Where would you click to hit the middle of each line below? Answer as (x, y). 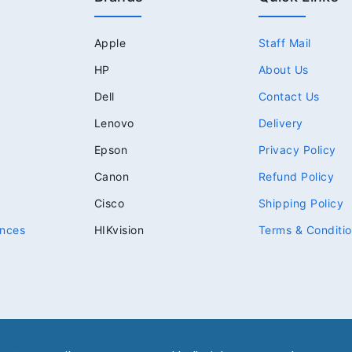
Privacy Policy (297, 150)
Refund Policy (296, 177)
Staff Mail (284, 43)
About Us (283, 70)
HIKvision (119, 230)
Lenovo (114, 123)
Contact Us (289, 97)
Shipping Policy (301, 203)
